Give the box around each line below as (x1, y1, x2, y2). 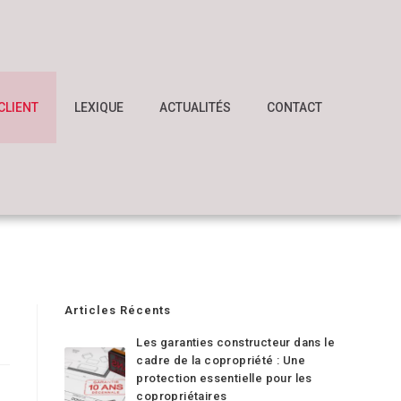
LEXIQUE (74, 100, 124, 115)
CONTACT (267, 100, 322, 115)
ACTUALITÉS (159, 100, 231, 115)
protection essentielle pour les (136, 371, 312, 385)
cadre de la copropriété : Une (136, 354, 306, 367)
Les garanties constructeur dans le (136, 336, 336, 349)
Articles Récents (64, 303, 172, 317)
